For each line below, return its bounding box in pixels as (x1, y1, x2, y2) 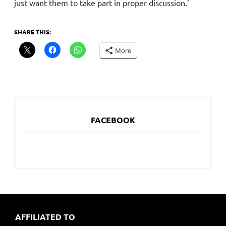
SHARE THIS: (14, 27, 51, 36)
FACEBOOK (91, 114, 135, 125)
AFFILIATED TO (15, 211, 75, 222)
